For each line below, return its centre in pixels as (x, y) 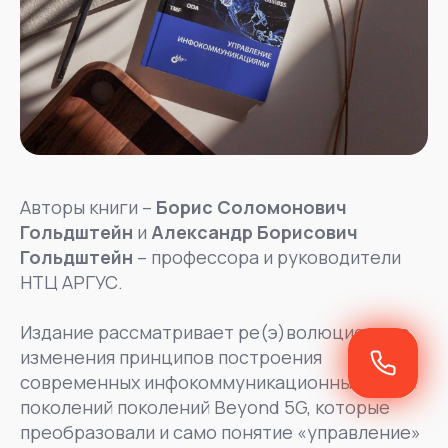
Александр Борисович (254, 231)
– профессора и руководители (267, 256)
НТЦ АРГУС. (71, 281)
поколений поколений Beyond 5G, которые (205, 406)
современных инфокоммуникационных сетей (218, 381)
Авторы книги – (88, 206)
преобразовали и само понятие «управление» (220, 431)
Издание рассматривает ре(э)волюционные (215, 331)
